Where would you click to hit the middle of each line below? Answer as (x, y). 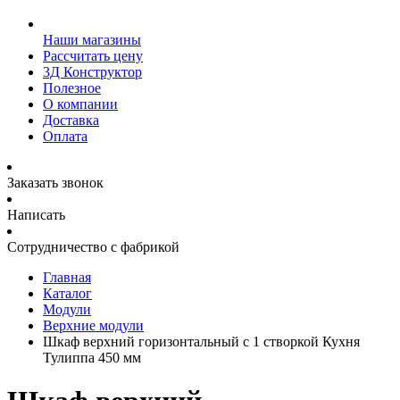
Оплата (65, 136)
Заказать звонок (55, 183)
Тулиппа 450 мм (92, 358)
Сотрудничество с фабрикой (93, 247)
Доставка (71, 120)
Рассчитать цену (93, 56)
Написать (36, 215)
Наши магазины (92, 40)
